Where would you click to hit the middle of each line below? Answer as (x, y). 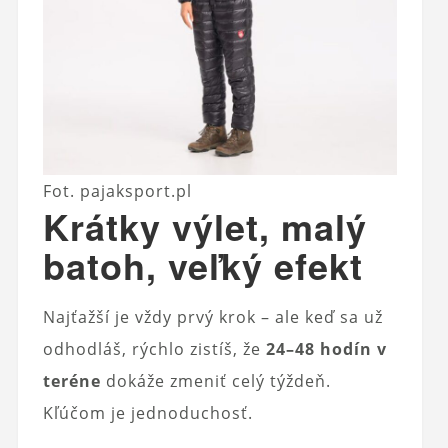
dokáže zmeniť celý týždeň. (215, 380)
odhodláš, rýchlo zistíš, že (154, 348)
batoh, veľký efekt (202, 264)
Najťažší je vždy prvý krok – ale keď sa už (212, 316)
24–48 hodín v (326, 348)
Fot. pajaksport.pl (118, 190)
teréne (71, 380)
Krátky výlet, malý (204, 225)
